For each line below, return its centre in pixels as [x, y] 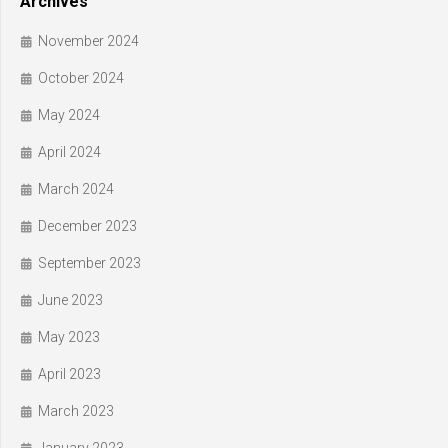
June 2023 [70, 300]
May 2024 [69, 115]
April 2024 [69, 152]
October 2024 [81, 78]
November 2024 [88, 41]
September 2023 [89, 263]
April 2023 [69, 374]
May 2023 [69, 337]
